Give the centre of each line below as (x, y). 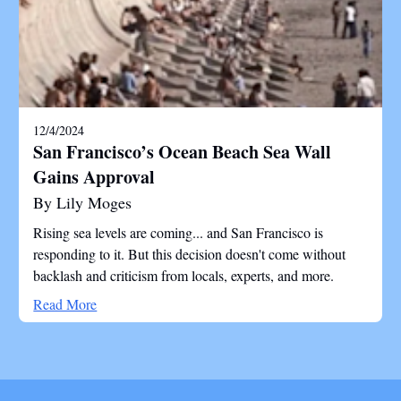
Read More (65, 304)
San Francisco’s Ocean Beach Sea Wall (183, 152)
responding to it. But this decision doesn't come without (190, 254)
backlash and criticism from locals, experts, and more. (184, 275)
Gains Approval (94, 177)
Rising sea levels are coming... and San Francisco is (179, 232)
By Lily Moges (83, 202)
